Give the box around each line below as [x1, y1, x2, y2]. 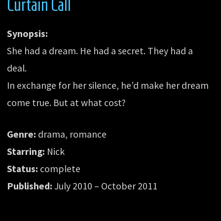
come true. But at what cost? [7, 96, 126, 109]
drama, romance [36, 128, 107, 141]
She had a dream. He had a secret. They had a [7, 44, 193, 57]
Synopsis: [7, 27, 48, 39]
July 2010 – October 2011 [52, 180, 158, 192]
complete [38, 163, 81, 175]
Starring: [7, 146, 45, 158]
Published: [7, 180, 53, 192]
